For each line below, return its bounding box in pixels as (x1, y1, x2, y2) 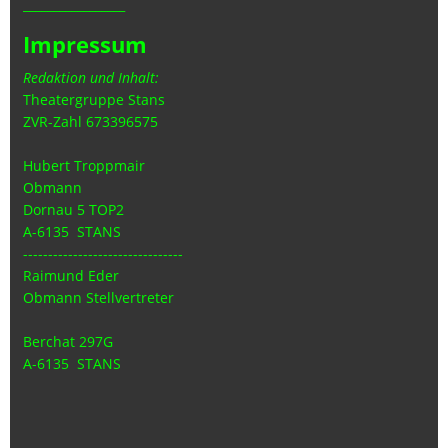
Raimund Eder (23, 266, 119, 286)
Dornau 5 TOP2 (23, 200, 124, 220)
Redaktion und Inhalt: (23, 68, 159, 88)
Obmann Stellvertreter (23, 288, 174, 308)
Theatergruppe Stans (23, 90, 165, 110)
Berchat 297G (23, 332, 113, 352)
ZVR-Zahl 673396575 (23, 112, 158, 132)
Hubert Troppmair (23, 156, 145, 176)
